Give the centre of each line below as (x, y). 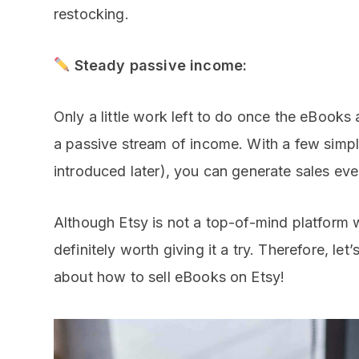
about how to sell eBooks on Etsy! (169, 276)
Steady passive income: (163, 65)
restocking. (91, 14)
